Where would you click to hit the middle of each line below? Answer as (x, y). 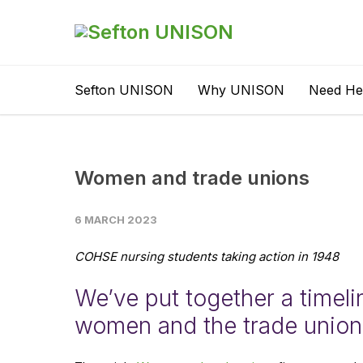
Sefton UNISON (124, 90)
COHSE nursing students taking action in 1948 (207, 256)
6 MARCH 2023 (116, 220)
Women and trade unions (192, 178)
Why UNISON (241, 90)
